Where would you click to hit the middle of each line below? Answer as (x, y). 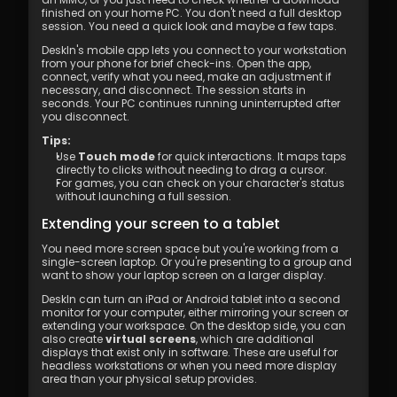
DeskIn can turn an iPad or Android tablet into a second (191, 299)
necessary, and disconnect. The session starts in (174, 90)
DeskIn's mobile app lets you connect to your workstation (194, 50)
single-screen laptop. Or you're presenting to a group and (197, 262)
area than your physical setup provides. (149, 379)
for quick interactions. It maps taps (251, 156)
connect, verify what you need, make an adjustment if (187, 77)
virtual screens (151, 339)
